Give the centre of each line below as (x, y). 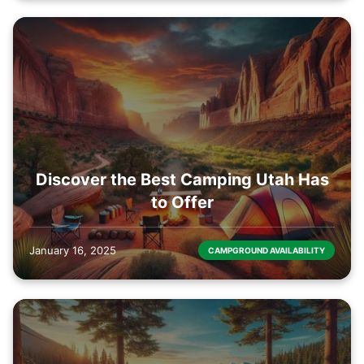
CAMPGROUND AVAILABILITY (266, 250)
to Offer (182, 202)
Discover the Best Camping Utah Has (182, 179)
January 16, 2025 (73, 250)
